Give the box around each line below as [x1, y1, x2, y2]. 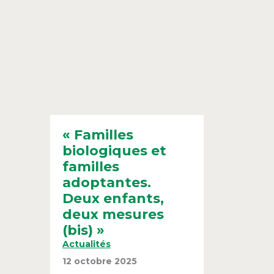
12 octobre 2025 [62, 255, 138, 267]
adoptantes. [62, 174, 152, 191]
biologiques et [62, 142, 167, 159]
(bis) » [62, 221, 105, 239]
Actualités [62, 238, 111, 250]
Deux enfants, [62, 190, 165, 207]
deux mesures [62, 206, 165, 223]
